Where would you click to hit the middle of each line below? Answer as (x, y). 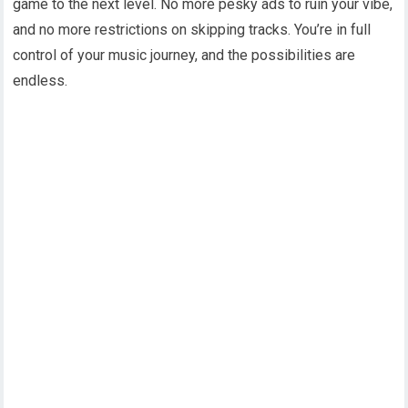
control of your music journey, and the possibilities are (184, 55)
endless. (41, 80)
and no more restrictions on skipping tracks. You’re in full (192, 29)
